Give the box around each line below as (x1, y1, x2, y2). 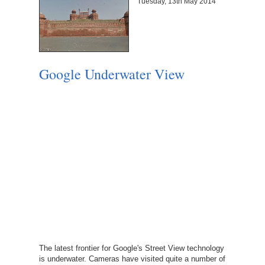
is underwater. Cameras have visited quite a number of (38, 254, 225, 263)
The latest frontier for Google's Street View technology (38, 243, 224, 253)
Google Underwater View (38, 64, 185, 84)
